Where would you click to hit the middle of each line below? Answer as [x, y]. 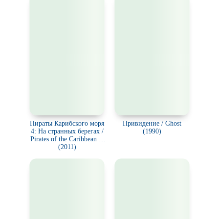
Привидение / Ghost [152, 123]
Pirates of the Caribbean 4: [67, 139]
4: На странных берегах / [67, 131]
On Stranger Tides [67, 147]
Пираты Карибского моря [67, 123]
